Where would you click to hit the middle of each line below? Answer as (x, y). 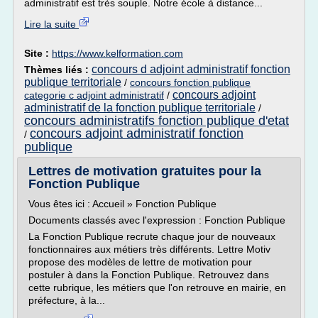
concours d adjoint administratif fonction (191, 69)
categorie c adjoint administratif (94, 95)
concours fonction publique (190, 82)
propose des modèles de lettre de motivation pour (140, 262)
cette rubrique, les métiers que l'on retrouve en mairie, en (157, 287)
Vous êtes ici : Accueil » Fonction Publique (122, 204)
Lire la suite (51, 24)
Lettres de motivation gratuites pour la (145, 171)
